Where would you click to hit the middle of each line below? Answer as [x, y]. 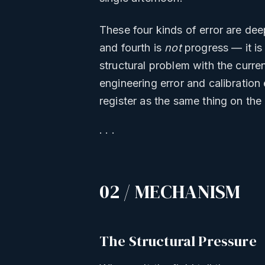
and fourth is [132, 48]
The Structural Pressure [178, 241]
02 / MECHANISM [170, 192]
